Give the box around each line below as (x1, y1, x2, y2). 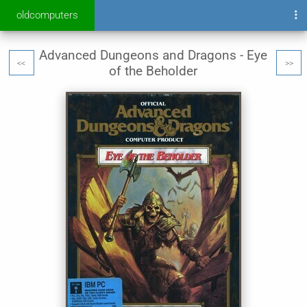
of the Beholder (109, 63, 198, 79)
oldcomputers (16, 9, 78, 21)
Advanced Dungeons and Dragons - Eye (39, 47, 268, 63)
